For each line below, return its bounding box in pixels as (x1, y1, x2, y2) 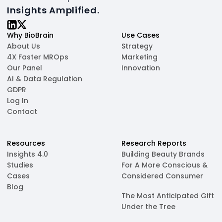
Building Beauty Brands (121, 149, 205, 160)
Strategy (121, 41, 153, 52)
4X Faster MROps (7, 52, 68, 62)
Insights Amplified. (7, 4, 100, 17)
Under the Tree (121, 202, 175, 212)
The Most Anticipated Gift (121, 191, 214, 201)
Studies (7, 160, 33, 170)
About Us (7, 41, 40, 52)
